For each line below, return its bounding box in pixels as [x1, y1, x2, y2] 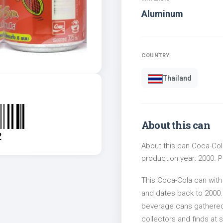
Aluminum [141, 8, 183, 19]
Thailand [163, 74, 192, 82]
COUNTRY [141, 52, 170, 59]
